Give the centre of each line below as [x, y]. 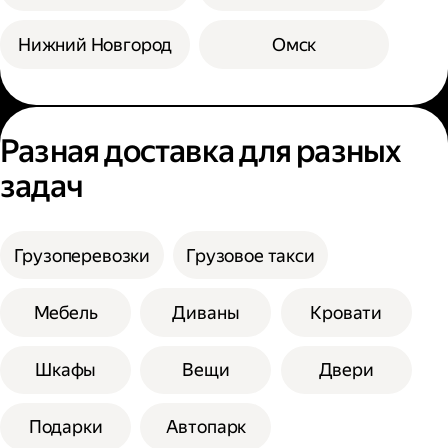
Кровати [346, 312]
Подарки [65, 427]
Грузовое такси [250, 255]
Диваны [206, 312]
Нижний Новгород [95, 44]
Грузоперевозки [82, 255]
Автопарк [206, 427]
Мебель [65, 312]
